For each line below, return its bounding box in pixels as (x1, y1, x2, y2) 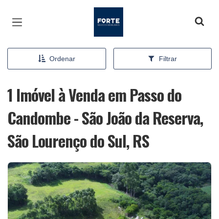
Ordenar (49, 55, 75, 63)
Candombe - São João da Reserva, (7, 106, 203, 129)
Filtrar (159, 55, 177, 63)
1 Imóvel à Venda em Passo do (7, 83, 181, 106)
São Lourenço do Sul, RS (7, 129, 149, 152)
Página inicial (93, 9, 150, 20)
